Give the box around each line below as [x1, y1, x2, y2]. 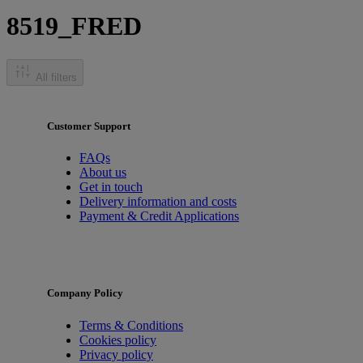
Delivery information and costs [79, 194, 237, 209]
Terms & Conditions [79, 318, 183, 332]
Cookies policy [79, 332, 156, 347]
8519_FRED [6, 11, 142, 41]
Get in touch [79, 180, 143, 194]
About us [79, 165, 126, 180]
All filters [36, 70, 77, 83]
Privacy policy [79, 347, 153, 361]
